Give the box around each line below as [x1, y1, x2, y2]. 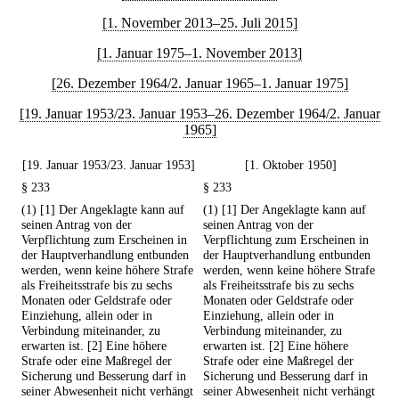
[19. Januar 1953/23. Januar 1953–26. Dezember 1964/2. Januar [19, 106, 380, 121]
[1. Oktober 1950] [244, 158, 337, 173]
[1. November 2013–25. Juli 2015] [102, 15, 297, 30]
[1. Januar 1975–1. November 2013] [97, 45, 302, 61]
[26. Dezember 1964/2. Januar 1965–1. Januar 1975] [51, 76, 348, 91]
